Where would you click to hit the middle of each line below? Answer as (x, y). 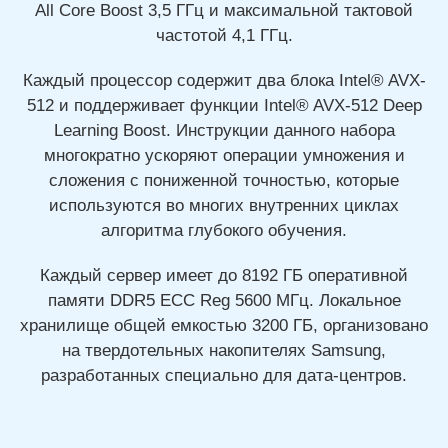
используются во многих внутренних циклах (224, 205)
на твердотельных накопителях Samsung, (224, 350)
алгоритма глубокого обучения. (224, 230)
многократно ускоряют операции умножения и (224, 155)
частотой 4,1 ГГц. (224, 35)
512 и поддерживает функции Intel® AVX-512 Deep (224, 105)
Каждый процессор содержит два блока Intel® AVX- (224, 80)
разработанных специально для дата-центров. (224, 375)
